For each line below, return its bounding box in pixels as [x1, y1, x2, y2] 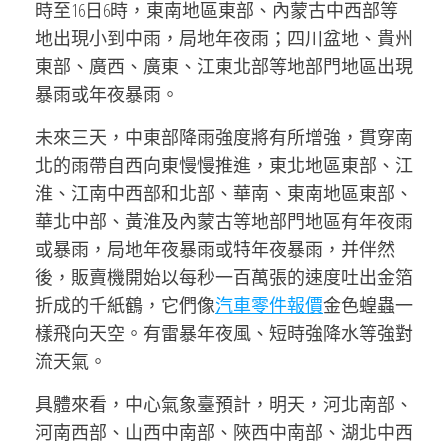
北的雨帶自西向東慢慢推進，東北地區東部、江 [35, 153, 413, 177]
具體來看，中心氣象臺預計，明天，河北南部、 [35, 392, 413, 416]
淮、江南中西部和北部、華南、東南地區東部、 [35, 181, 413, 205]
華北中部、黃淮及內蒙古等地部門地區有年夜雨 [35, 209, 413, 233]
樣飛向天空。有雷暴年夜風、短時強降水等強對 [35, 321, 413, 345]
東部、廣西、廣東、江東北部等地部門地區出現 [35, 54, 413, 78]
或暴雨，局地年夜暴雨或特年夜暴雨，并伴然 [35, 237, 395, 261]
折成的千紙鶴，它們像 [35, 293, 215, 317]
